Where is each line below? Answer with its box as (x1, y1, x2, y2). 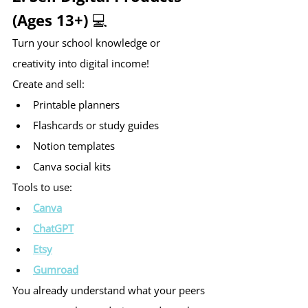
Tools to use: (12, 180, 72, 195)
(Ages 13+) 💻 (12, 10, 108, 31)
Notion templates (33, 139, 115, 153)
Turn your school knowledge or (12, 36, 163, 50)
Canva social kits (33, 159, 111, 174)
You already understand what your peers (12, 283, 208, 298)
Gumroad (33, 263, 78, 277)
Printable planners (33, 98, 120, 112)
